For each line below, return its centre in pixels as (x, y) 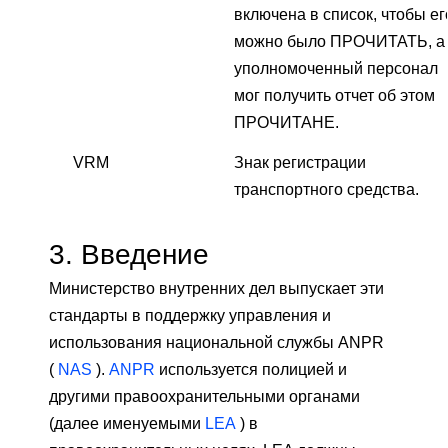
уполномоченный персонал (336, 69)
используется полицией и (251, 370)
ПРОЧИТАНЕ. (286, 123)
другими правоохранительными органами (204, 397)
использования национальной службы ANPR (216, 343)
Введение (141, 254)
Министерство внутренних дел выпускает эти (216, 289)
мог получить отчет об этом (334, 96)
